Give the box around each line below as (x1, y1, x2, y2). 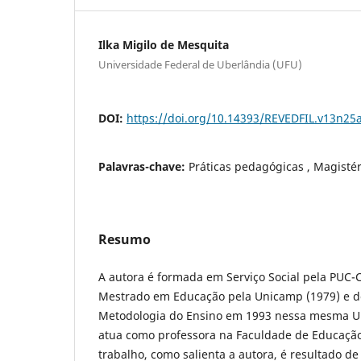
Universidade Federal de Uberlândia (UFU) (98, 56, 302, 72)
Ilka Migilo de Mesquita (98, 36, 229, 52)
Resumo (98, 230, 151, 248)
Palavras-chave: (98, 158, 189, 174)
